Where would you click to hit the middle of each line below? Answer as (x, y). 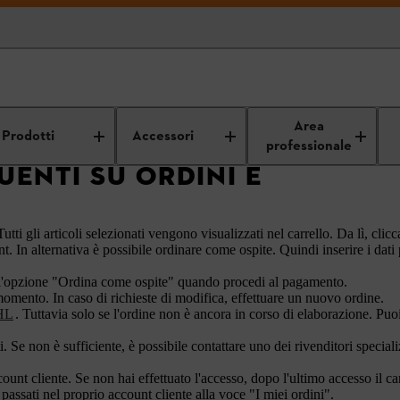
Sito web (84, 117)
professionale (309, 146)
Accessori (163, 136)
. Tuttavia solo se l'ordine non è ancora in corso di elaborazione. (196, 314)
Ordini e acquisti (175, 117)
